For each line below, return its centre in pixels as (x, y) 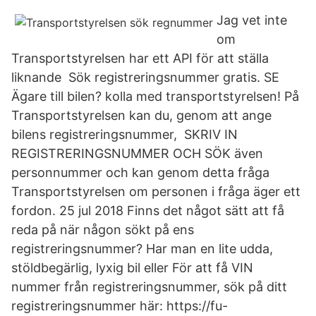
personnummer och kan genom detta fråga (140, 172)
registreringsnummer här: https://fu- (120, 306)
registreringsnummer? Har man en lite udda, (142, 249)
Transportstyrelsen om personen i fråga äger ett (156, 192)
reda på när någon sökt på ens (103, 230)
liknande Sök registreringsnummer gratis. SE (145, 77)
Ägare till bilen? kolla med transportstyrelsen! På (155, 96)
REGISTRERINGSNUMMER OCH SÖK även (137, 153)
